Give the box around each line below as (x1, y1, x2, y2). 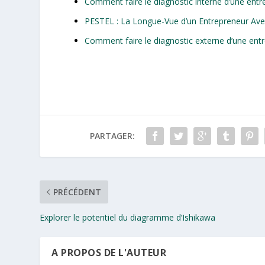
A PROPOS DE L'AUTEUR (51, 245, 167, 259)
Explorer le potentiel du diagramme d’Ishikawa (40, 211, 216, 223)
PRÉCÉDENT (53, 186, 102, 198)
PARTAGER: (89, 130, 135, 141)
